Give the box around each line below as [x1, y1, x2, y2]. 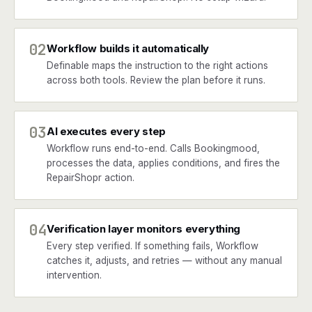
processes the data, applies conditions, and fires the [47, 157, 280, 169]
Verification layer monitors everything [47, 222, 240, 235]
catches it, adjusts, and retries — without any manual [47, 255, 282, 266]
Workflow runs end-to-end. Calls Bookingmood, [47, 143, 260, 154]
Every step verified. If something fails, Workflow [47, 240, 258, 251]
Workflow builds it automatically [47, 42, 209, 55]
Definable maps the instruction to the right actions [47, 60, 268, 71]
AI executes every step [47, 125, 166, 138]
